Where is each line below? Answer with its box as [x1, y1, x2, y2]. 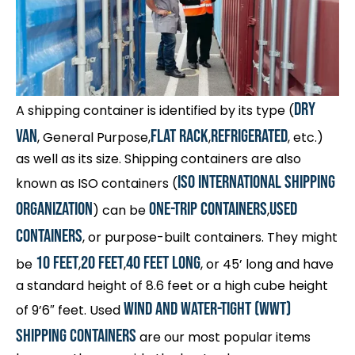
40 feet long [126, 251, 200, 274]
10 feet [36, 251, 78, 274]
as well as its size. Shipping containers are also [16, 149, 301, 168]
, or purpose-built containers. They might [82, 227, 338, 246]
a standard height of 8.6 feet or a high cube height [16, 276, 328, 295]
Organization [16, 197, 93, 220]
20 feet [81, 251, 124, 274]
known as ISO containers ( [16, 174, 177, 193]
